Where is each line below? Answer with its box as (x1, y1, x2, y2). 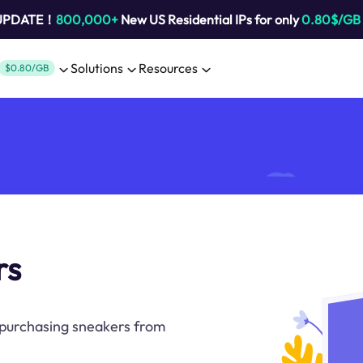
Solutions (70, 60, 123, 76)
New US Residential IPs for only (117, 11, 301, 28)
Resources (139, 60, 198, 76)
